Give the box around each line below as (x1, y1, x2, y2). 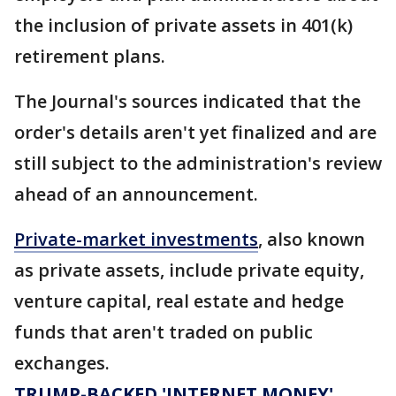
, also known (258, 227, 365, 251)
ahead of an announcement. (14, 182, 258, 206)
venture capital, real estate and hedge (14, 289, 344, 313)
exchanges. (14, 351, 110, 375)
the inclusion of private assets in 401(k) (14, 13, 353, 37)
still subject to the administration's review (14, 151, 382, 175)
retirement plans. (14, 44, 165, 68)
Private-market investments (14, 227, 258, 251)
